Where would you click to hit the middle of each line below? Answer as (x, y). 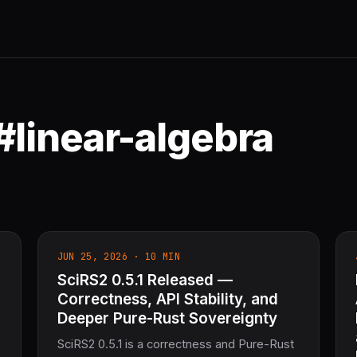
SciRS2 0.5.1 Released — (145, 280)
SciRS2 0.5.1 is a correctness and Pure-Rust (175, 345)
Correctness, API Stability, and (167, 300)
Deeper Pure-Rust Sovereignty (167, 319)
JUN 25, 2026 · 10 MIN (119, 256)
